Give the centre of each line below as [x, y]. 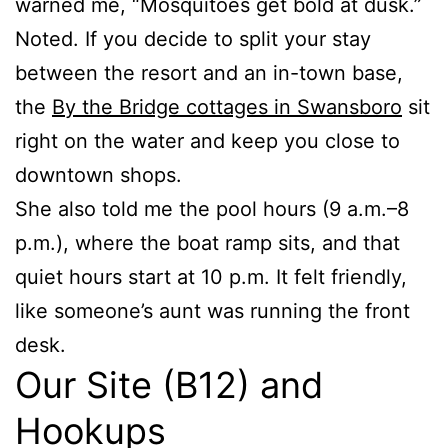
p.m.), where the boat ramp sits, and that [207, 243]
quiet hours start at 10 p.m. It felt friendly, [211, 277]
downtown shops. [98, 175]
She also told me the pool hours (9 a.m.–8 [212, 209]
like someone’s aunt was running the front [212, 311]
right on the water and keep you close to [207, 141]
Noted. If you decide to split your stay [193, 39]
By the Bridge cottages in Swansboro [227, 107]
